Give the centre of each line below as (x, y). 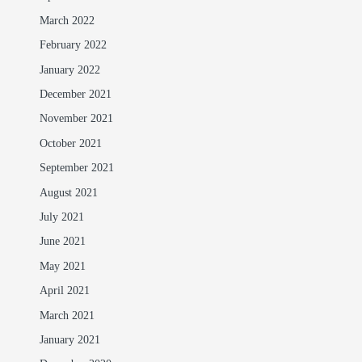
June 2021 (62, 242)
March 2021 (67, 316)
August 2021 (68, 193)
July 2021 (61, 218)
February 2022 (73, 46)
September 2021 (76, 168)
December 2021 (75, 95)
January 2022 (69, 70)
